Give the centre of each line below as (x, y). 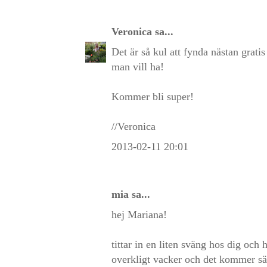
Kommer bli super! (153, 96)
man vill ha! (138, 66)
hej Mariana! (139, 214)
